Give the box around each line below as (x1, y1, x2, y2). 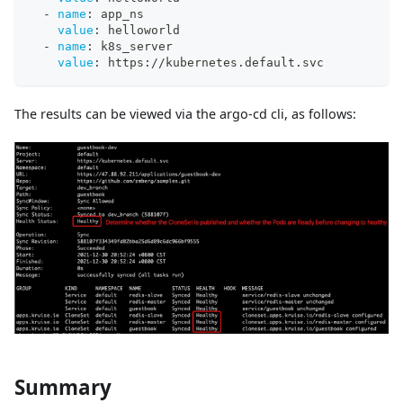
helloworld (101, 23, 180, 38)
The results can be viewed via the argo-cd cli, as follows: (14, 105, 356, 123)
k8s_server (94, 40, 173, 54)
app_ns (94, 7, 144, 22)
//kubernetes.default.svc (151, 56, 324, 70)
